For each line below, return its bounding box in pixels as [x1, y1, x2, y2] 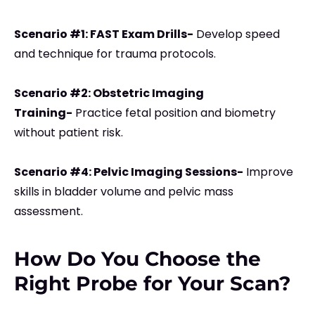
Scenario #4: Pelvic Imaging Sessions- [14, 164, 243, 181]
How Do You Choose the [14, 247, 261, 271]
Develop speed [193, 26, 280, 43]
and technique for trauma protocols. [14, 46, 216, 63]
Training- [14, 105, 72, 122]
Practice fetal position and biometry [72, 105, 276, 122]
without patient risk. [14, 124, 123, 141]
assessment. [14, 203, 83, 220]
